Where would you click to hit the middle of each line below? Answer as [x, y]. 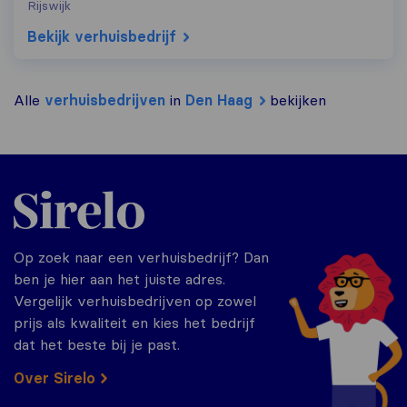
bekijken [295, 100]
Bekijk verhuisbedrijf [102, 37]
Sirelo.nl [39, 190]
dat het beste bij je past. [97, 345]
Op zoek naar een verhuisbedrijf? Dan [141, 258]
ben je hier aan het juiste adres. [119, 279]
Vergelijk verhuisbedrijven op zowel [135, 301]
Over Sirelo [55, 378]
